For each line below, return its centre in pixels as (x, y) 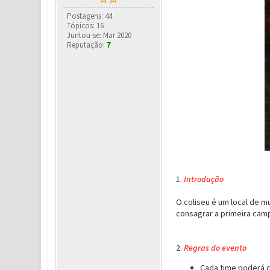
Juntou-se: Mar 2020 (99, 35)
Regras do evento (215, 248)
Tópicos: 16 (86, 26)
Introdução (203, 179)
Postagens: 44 (90, 16)
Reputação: (87, 45)
